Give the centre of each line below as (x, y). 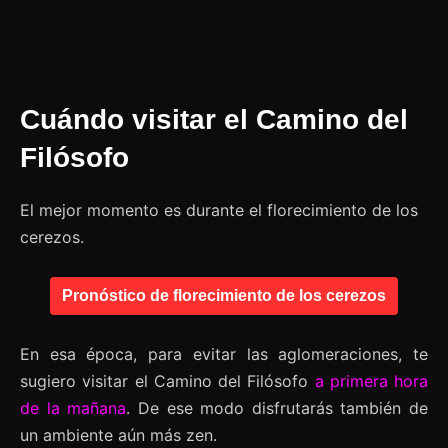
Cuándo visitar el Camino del (214, 120)
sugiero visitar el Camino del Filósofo (167, 381)
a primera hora (371, 381)
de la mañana (73, 408)
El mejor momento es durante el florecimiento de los (219, 210)
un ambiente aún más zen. (118, 435)
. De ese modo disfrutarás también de (277, 408)
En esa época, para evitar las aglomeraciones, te (224, 354)
